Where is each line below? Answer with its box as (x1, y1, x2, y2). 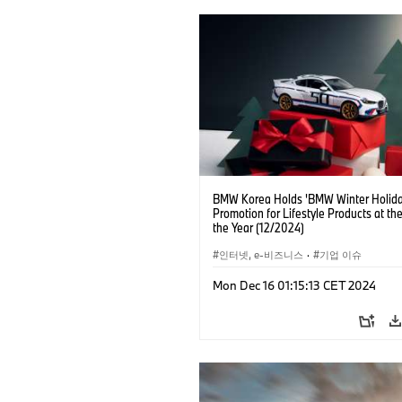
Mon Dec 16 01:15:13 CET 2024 (213, 276, 376, 293)
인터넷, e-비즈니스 (219, 247, 303, 261)
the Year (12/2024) (213, 218, 304, 236)
